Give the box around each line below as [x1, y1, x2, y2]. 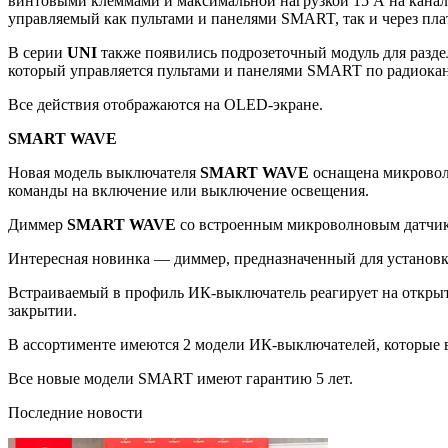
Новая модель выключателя [8, 163, 200, 181]
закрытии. [8, 301, 77, 319]
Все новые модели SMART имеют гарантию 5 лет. [8, 369, 353, 387]
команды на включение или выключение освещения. [8, 181, 369, 199]
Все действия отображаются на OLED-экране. [8, 95, 323, 113]
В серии [8, 43, 67, 61]
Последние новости [8, 403, 143, 421]
